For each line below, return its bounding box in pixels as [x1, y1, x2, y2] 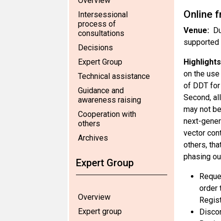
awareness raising [78, 95, 141, 105]
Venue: [183, 26, 209, 35]
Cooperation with [78, 110, 136, 119]
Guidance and [78, 86, 124, 95]
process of [78, 19, 116, 29]
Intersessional [78, 10, 128, 19]
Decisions [78, 43, 113, 52]
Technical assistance [78, 72, 150, 81]
